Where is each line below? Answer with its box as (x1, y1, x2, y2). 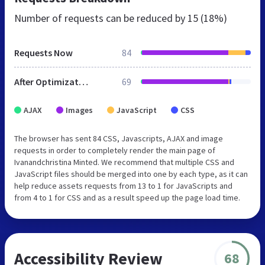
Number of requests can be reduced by (14, 11, 188, 25)
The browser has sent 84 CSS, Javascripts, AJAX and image (14, 132, 223, 144)
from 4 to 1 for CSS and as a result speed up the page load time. (14, 192, 240, 203)
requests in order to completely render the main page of (14, 144, 215, 156)
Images (66, 104, 93, 115)
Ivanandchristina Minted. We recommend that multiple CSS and (14, 156, 234, 167)
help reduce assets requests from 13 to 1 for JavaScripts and (14, 180, 232, 191)
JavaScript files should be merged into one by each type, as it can (14, 168, 248, 179)
